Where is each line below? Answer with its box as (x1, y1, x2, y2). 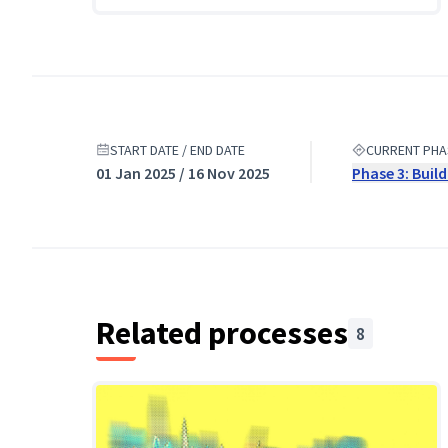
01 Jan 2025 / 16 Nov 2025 (96, 163, 270, 183)
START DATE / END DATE (110, 141, 245, 159)
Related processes (96, 313, 348, 353)
